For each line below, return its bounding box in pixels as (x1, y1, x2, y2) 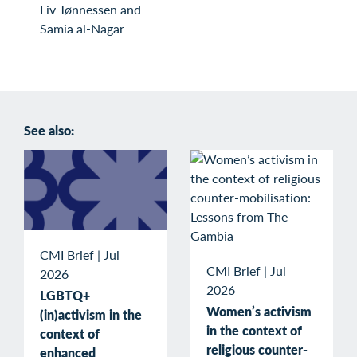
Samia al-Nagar (40, 19, 124, 38)
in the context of (206, 321, 302, 340)
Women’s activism (206, 302, 312, 321)
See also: (24, 121, 74, 140)
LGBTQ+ (40, 286, 90, 305)
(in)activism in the (40, 305, 142, 324)
